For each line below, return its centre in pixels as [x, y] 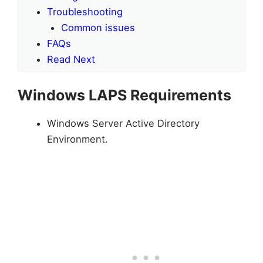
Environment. [77, 139]
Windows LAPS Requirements [124, 95]
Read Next [71, 60]
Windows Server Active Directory [123, 124]
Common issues [98, 28]
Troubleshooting [85, 12]
